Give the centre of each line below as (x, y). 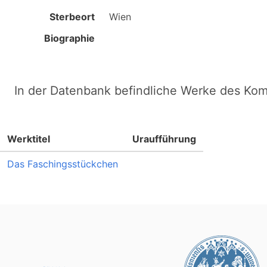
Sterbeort (72, 17)
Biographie (70, 38)
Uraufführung (164, 139)
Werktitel (29, 139)
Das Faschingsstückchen (63, 164)
